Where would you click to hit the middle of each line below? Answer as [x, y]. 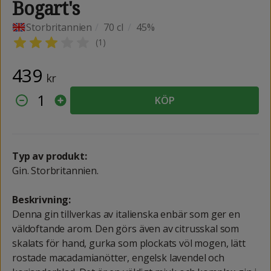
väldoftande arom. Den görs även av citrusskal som [126, 228]
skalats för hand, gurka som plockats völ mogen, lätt [129, 243]
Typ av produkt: [50, 156]
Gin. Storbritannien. [55, 170]
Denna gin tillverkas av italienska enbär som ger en [126, 214]
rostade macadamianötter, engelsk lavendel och [118, 257]
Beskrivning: [42, 199]
